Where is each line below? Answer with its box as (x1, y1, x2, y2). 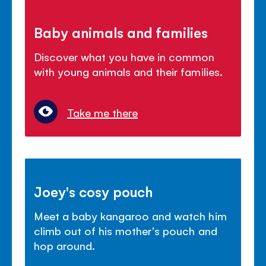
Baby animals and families (34, 23, 208, 42)
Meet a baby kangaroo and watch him (34, 208, 227, 223)
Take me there (67, 105, 138, 120)
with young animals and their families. (34, 64, 223, 79)
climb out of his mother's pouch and (34, 223, 217, 238)
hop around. (34, 238, 96, 253)
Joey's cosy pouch (34, 182, 153, 201)
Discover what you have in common (34, 49, 215, 64)
